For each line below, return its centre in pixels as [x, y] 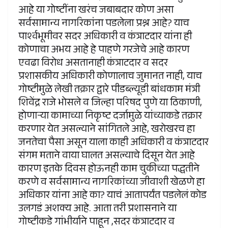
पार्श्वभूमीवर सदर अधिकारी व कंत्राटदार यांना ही [105, 38]
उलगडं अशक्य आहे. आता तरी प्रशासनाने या [97, 210]
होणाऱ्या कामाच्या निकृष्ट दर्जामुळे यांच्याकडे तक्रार [110, 117]
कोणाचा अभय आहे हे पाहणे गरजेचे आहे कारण [104, 51]
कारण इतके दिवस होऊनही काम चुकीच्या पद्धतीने [109, 170]
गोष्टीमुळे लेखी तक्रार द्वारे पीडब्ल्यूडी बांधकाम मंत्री [109, 91]
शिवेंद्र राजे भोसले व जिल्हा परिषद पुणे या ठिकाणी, [110, 104]
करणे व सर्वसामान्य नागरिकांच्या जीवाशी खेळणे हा [111, 183]
